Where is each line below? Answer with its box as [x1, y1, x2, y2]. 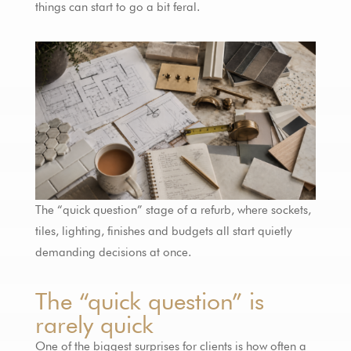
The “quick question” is [34, 286, 264, 315]
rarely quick [34, 309, 154, 338]
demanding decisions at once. [34, 244, 191, 259]
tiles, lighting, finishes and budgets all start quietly [34, 223, 292, 238]
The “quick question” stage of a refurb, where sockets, [34, 202, 311, 217]
